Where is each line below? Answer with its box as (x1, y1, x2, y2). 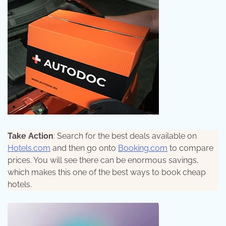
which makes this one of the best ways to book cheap (8, 167, 206, 177)
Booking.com (118, 143, 167, 153)
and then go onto (50, 143, 118, 153)
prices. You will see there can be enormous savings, (8, 155, 199, 165)
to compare (167, 143, 213, 153)
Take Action (8, 131, 53, 141)
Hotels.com (8, 143, 50, 153)
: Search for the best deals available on (53, 131, 197, 141)
